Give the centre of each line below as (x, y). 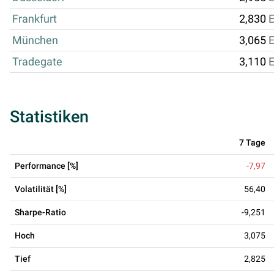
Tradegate (37, 61)
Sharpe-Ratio (40, 212)
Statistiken (49, 117)
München (35, 40)
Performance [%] (46, 165)
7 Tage (252, 142)
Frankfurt (35, 19)
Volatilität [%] (41, 189)
